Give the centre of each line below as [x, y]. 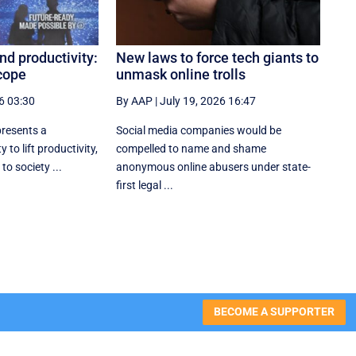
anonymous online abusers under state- [214, 166]
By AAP [135, 101]
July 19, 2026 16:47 [208, 101]
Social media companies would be [199, 130]
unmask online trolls [181, 74]
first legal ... [145, 185]
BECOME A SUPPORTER [274, 312]
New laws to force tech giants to [218, 57]
